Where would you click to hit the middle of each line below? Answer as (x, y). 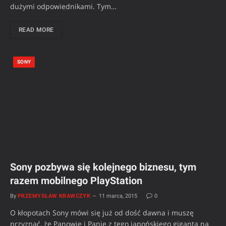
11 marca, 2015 (118, 196)
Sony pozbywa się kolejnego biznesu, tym (103, 167)
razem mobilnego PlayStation (76, 180)
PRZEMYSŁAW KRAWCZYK (54, 196)
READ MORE (36, 30)
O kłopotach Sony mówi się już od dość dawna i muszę (102, 212)
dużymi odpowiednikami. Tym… (63, 7)
